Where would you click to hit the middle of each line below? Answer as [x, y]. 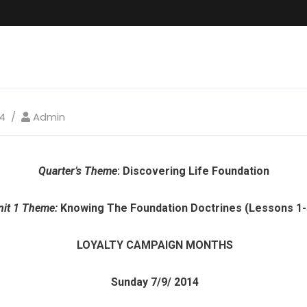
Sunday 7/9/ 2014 [155, 282]
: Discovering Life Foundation [193, 171]
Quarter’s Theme [77, 171]
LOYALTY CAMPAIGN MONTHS [153, 245]
